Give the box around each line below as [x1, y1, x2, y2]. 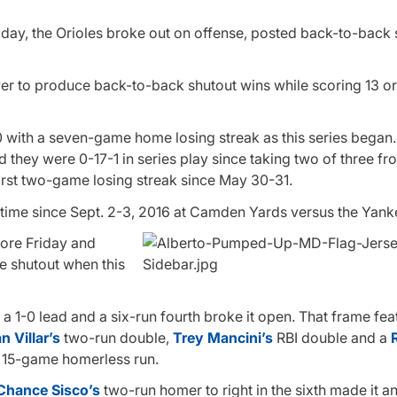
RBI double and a [273, 328, 391, 346]
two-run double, [60, 328, 173, 346]
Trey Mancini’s [173, 328, 273, 346]
